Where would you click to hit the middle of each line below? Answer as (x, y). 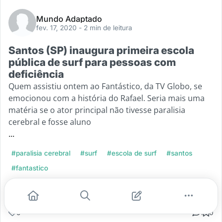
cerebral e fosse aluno (50, 122)
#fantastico (30, 168)
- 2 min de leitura (106, 28)
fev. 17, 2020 (57, 28)
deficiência (36, 74)
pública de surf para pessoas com (92, 62)
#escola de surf (132, 153)
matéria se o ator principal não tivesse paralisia (97, 110)
